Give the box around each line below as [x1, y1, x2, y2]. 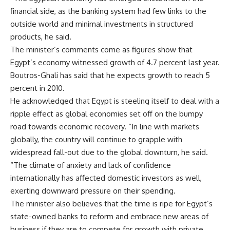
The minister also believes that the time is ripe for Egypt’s [10, 199, 213, 208]
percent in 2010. [10, 83, 65, 93]
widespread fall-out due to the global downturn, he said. [10, 147, 208, 157]
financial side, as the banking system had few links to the [10, 6, 206, 16]
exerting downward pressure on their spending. [10, 186, 176, 196]
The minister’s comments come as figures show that [10, 45, 193, 54]
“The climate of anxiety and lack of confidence [10, 160, 171, 170]
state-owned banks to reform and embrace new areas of [10, 212, 208, 221]
